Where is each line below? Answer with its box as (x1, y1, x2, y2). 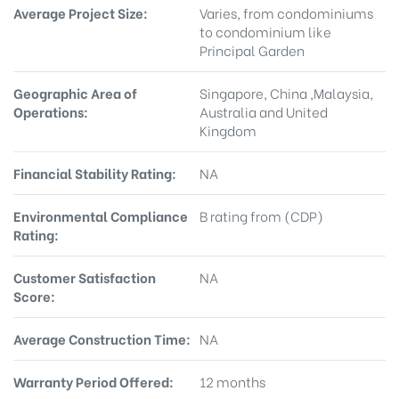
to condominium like (199, 20, 331, 41)
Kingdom (199, 119, 256, 140)
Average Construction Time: (13, 328, 191, 348)
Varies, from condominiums (199, 2, 373, 22)
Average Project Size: (13, 2, 148, 22)
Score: (13, 285, 55, 305)
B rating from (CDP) (199, 205, 323, 225)
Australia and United (199, 101, 328, 121)
